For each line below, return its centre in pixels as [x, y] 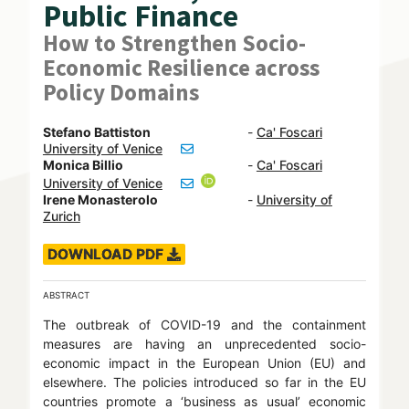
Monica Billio [83, 165]
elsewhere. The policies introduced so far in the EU [204, 383]
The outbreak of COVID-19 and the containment [204, 325]
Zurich [61, 216]
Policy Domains [121, 93]
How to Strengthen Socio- [174, 43]
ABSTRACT [66, 296]
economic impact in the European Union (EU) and [204, 363]
